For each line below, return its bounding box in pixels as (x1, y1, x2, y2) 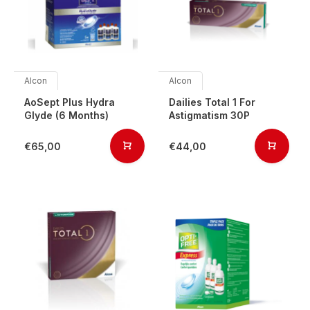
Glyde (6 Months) (24, 109, 109, 121)
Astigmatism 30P (169, 109, 250, 121)
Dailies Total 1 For (169, 96, 255, 108)
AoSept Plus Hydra (24, 96, 115, 108)
